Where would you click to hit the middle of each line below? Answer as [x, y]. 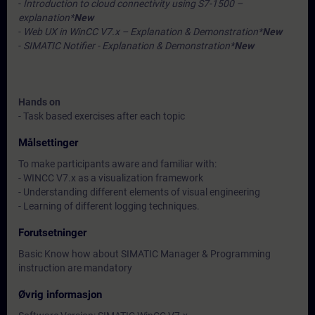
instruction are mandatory [75, 268]
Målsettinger [48, 143]
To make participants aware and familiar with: [117, 164]
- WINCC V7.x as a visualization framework [111, 178]
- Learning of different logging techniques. [109, 206]
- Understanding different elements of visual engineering [139, 192]
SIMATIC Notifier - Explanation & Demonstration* [129, 46]
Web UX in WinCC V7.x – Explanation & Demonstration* [143, 32]
